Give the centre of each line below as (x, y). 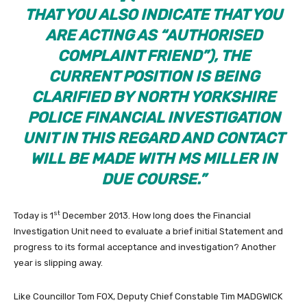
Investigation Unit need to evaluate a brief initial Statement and (148, 231)
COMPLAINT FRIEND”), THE (153, 56)
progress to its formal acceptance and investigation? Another (145, 247)
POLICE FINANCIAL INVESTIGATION (153, 117)
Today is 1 (34, 215)
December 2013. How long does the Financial (156, 215)
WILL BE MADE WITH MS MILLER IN (153, 158)
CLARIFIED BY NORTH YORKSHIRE (153, 97)
